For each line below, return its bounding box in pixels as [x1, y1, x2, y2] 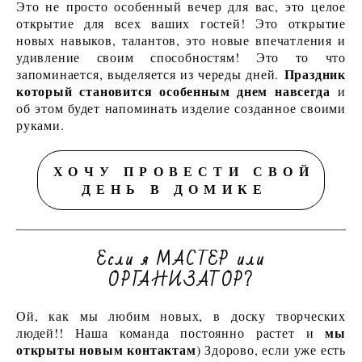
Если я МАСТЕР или [96, 245, 266, 276]
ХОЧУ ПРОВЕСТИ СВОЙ [53, 162, 314, 181]
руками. [16, 116, 65, 134]
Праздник [284, 65, 346, 84]
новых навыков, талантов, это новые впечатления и [16, 32, 346, 49]
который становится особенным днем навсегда [16, 82, 330, 101]
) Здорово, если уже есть [196, 341, 346, 359]
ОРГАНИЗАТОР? [107, 266, 255, 297]
